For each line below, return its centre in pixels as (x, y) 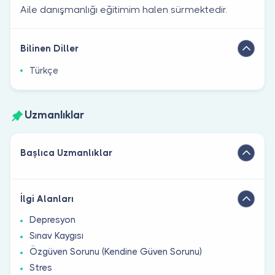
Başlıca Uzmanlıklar (66, 153)
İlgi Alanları (47, 199)
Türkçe (44, 70)
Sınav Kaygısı (56, 235)
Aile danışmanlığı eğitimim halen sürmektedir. (124, 9)
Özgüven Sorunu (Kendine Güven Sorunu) (116, 251)
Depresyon (52, 219)
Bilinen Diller (49, 48)
